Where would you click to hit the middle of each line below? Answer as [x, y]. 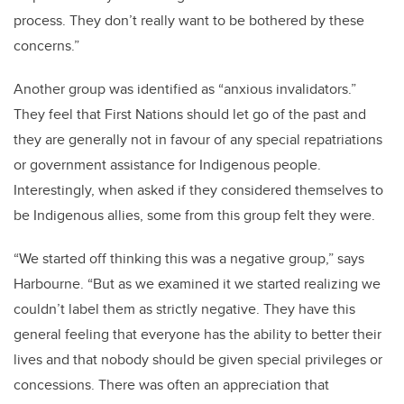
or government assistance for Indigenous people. [167, 165]
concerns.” [46, 46]
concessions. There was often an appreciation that [171, 385]
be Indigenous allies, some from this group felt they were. [194, 216]
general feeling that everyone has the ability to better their [197, 335]
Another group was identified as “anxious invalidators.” [185, 89]
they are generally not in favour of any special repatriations [198, 140]
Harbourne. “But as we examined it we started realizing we [197, 284]
